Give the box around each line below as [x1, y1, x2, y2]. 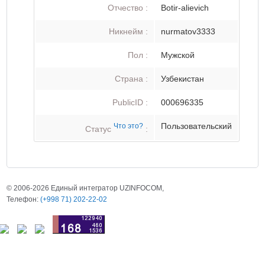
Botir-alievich [161, 3, 209, 12]
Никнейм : [109, 27, 148, 36]
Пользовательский [161, 121, 232, 131]
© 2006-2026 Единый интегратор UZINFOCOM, [7, 184, 164, 192]
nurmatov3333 [161, 27, 216, 36]
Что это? [114, 122, 144, 130]
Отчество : [108, 3, 148, 12]
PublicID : [112, 98, 148, 107]
